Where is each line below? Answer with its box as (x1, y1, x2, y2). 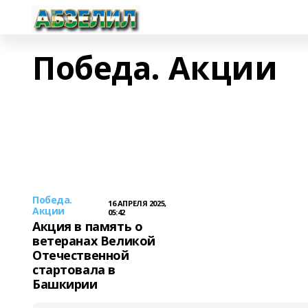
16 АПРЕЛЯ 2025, (108, 198, 166, 208)
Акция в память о (32, 218, 143, 234)
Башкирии (32, 276, 98, 292)
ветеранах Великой (32, 232, 155, 249)
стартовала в (32, 261, 115, 278)
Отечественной (32, 247, 129, 263)
